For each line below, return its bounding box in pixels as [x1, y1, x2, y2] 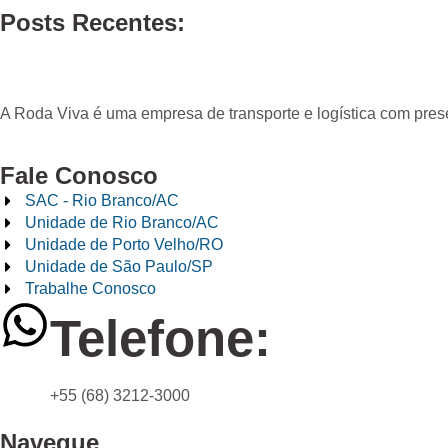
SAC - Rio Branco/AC [25, 191, 179, 209]
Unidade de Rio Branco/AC [25, 213, 219, 231]
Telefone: [50, 309, 271, 367]
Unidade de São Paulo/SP [25, 257, 213, 275]
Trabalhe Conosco [25, 279, 156, 297]
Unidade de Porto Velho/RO [25, 235, 223, 253]
